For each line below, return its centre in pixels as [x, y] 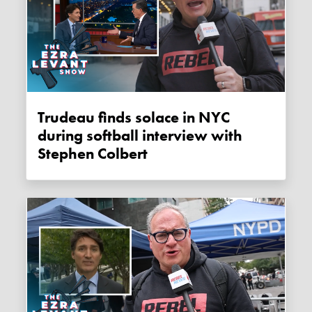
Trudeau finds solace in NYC [134, 117]
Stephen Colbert [93, 154]
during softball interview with [140, 135]
